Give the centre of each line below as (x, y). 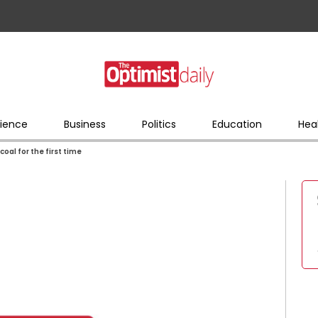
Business (84, 124)
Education (237, 124)
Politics (159, 124)
